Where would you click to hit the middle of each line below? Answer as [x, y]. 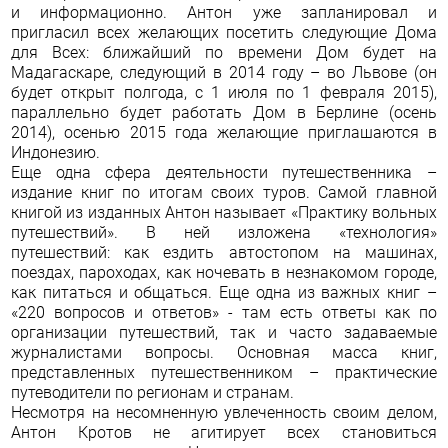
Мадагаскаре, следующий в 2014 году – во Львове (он [224, 72]
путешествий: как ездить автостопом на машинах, [224, 252]
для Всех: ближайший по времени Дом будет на [224, 52]
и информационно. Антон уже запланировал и [224, 12]
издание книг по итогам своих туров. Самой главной [224, 192]
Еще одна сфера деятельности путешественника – [224, 172]
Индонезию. [56, 152]
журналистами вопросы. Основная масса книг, [224, 352]
